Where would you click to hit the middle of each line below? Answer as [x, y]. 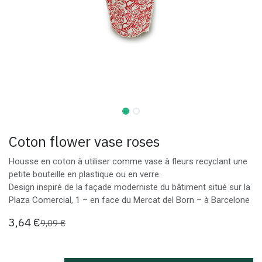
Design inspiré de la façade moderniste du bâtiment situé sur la [130, 187]
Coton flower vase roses [84, 142]
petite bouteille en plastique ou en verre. [85, 174]
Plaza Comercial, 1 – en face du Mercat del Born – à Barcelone [129, 200]
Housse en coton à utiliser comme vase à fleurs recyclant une [128, 161]
